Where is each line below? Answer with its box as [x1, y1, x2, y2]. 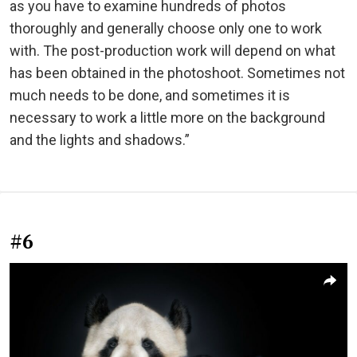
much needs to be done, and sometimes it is [10, 87, 290, 104]
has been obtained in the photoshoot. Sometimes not [10, 65, 345, 82]
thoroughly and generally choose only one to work [10, 20, 322, 37]
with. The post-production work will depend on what [10, 42, 335, 60]
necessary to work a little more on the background [10, 109, 325, 127]
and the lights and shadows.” [10, 131, 190, 149]
